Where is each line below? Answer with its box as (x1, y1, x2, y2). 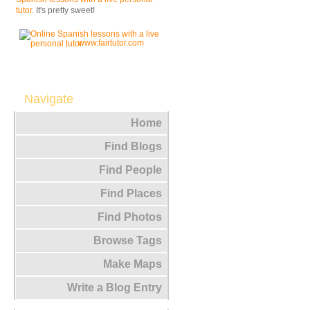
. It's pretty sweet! (32, 6, 95, 15)
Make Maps (103, 258, 162, 270)
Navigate (24, 92, 73, 106)
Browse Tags (93, 235, 162, 246)
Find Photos (98, 211, 162, 223)
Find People (99, 164, 162, 176)
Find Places (100, 188, 162, 199)
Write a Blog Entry (67, 282, 162, 293)
